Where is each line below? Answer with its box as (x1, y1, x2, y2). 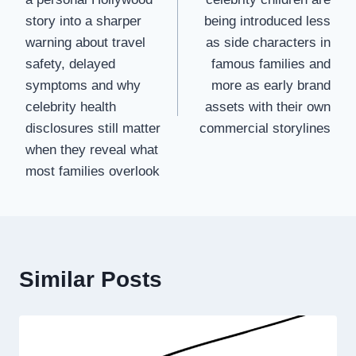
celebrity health (25, 99, 116, 115)
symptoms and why (25, 78, 141, 94)
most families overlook (25, 164, 160, 180)
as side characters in (206, 35, 331, 51)
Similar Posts (19, 267, 162, 292)
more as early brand (211, 78, 331, 94)
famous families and (211, 56, 331, 72)
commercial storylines (199, 121, 331, 137)
